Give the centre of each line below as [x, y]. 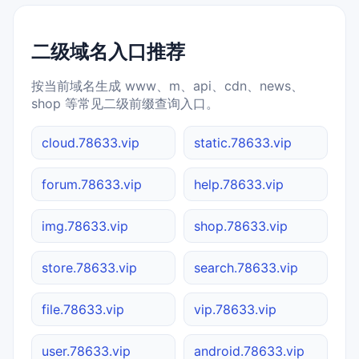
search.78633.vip [246, 268]
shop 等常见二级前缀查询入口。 [125, 104]
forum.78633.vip [92, 185]
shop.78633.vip [241, 226]
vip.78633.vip [235, 310]
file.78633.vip [83, 310]
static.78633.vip [243, 143]
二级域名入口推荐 [108, 52]
